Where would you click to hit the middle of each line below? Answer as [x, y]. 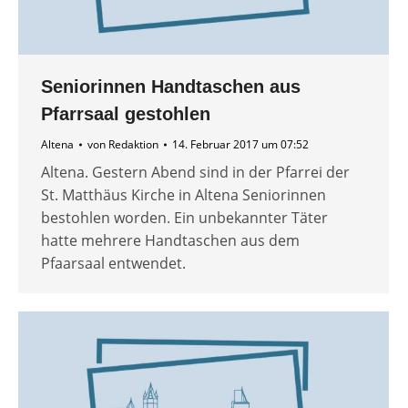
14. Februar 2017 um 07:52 [240, 145]
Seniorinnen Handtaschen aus [171, 87]
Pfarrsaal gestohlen [126, 114]
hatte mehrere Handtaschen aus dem [170, 241]
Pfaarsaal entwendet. [113, 264]
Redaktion [133, 145]
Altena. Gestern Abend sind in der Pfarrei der [195, 173]
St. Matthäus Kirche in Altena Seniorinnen [184, 195]
